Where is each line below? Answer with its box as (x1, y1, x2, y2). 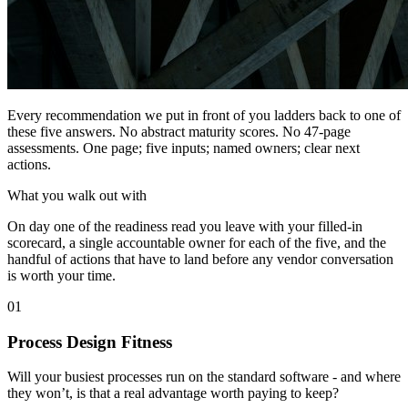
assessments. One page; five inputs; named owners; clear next (7, 139, 360, 156)
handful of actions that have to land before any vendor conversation (7, 250, 393, 267)
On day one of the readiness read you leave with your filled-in (7, 218, 362, 234)
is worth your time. (7, 267, 116, 283)
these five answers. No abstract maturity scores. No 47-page (7, 123, 351, 139)
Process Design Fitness (7, 331, 172, 352)
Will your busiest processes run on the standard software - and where (7, 369, 401, 385)
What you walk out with (7, 187, 147, 203)
